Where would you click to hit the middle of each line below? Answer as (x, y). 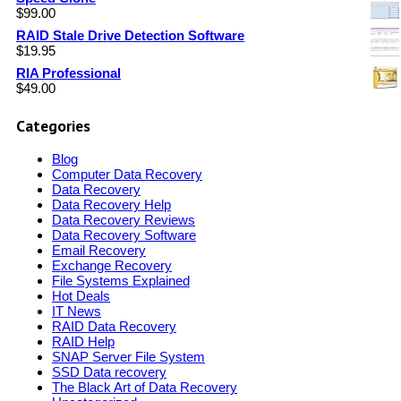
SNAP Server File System (128, 357)
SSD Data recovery (109, 372)
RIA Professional (68, 73)
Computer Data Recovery (127, 175)
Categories (53, 125)
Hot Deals (81, 296)
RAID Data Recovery (114, 327)
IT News (77, 311)
